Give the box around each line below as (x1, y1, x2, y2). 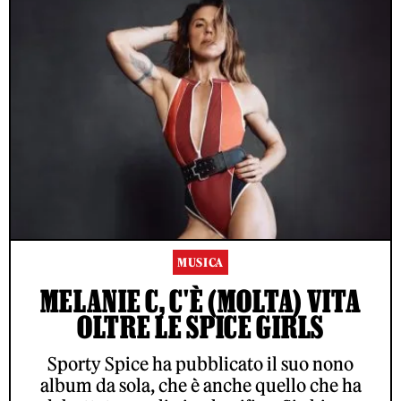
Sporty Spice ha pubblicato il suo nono (47, 353, 354, 376)
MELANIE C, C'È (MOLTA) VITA (39, 284, 362, 319)
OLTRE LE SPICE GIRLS (77, 310, 324, 345)
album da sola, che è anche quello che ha (39, 374, 362, 397)
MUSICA (176, 255, 225, 271)
